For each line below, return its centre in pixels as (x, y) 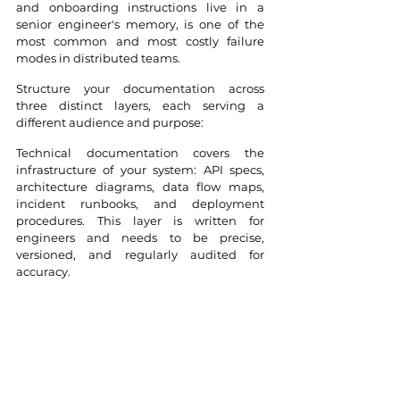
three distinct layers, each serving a (140, 106)
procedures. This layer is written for (140, 221)
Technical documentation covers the (140, 153)
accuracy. (45, 272)
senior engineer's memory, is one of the (140, 25)
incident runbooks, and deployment (140, 204)
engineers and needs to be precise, (140, 238)
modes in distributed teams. (98, 58)
